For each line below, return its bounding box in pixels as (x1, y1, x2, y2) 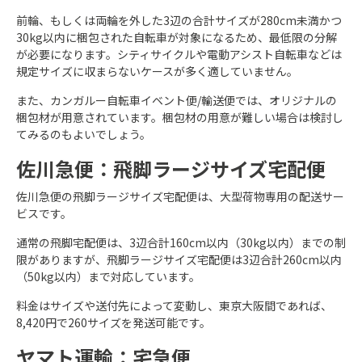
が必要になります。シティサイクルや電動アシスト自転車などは (16, 46, 342, 62)
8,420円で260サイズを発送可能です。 (16, 314, 211, 330)
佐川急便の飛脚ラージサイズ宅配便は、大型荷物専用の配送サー (16, 188, 344, 204)
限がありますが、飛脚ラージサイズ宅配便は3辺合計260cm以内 (16, 251, 342, 267)
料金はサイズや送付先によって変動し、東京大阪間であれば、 (16, 297, 332, 314)
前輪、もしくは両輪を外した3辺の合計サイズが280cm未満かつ (16, 12, 342, 28)
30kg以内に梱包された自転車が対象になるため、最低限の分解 (16, 29, 337, 45)
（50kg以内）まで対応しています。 (16, 268, 200, 284)
